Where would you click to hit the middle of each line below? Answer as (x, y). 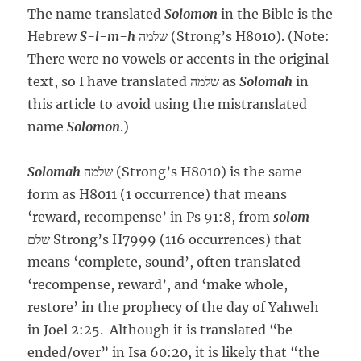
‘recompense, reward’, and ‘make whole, (158, 285)
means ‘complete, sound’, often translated (164, 262)
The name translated (96, 14)
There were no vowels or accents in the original (178, 59)
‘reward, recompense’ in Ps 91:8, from (151, 217)
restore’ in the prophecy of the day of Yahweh (174, 307)
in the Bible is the (276, 14)
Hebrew (54, 37)
